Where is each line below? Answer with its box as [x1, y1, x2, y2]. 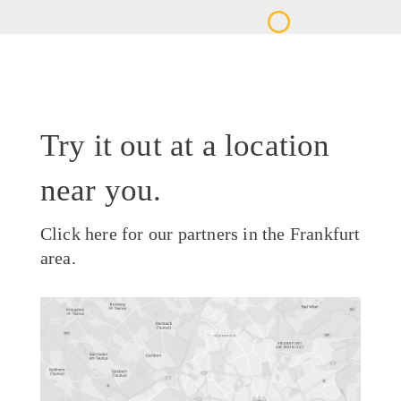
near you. [39, 172, 162, 208]
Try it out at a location [39, 127, 330, 163]
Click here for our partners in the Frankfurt [39, 224, 361, 243]
